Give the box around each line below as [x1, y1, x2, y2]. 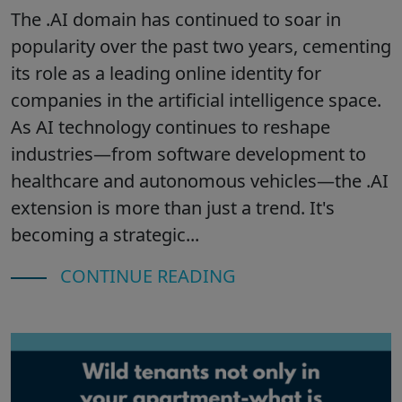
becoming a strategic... [11, 222, 199, 247]
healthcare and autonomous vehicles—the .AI [11, 168, 389, 193]
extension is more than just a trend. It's [11, 195, 335, 220]
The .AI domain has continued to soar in [11, 6, 341, 31]
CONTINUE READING [56, 263, 236, 288]
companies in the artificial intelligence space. [11, 87, 381, 112]
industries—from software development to [11, 141, 366, 166]
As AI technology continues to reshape [11, 114, 330, 139]
